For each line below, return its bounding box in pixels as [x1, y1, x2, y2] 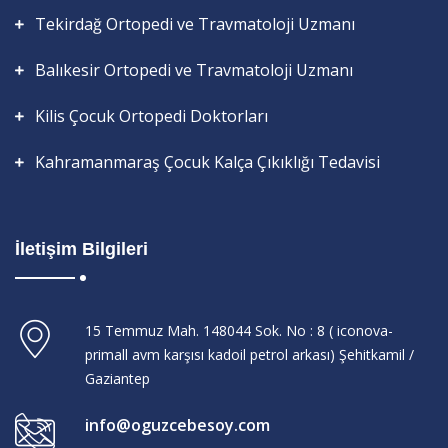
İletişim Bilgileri [15, 238, 148, 259]
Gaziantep [85, 368, 150, 388]
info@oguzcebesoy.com [85, 413, 270, 436]
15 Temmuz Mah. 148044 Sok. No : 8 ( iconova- [85, 320, 393, 340]
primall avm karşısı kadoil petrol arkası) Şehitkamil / [85, 344, 414, 364]
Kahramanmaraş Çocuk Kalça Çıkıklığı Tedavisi [35, 150, 380, 173]
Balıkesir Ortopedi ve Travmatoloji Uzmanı [35, 58, 353, 81]
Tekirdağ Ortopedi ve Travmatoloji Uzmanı [35, 12, 355, 35]
